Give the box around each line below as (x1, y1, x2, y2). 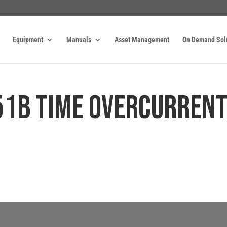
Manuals (66, 35, 91, 44)
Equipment (12, 35, 43, 44)
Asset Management (114, 35, 169, 44)
